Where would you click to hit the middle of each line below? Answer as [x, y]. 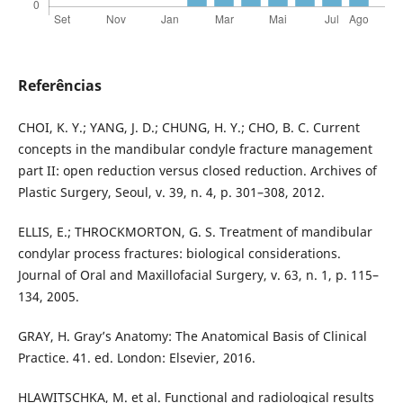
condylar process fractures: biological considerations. [179, 253]
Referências [59, 85]
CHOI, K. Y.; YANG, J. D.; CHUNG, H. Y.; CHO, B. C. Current [188, 127]
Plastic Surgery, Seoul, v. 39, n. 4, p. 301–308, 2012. [171, 192]
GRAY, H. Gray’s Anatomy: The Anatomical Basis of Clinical [192, 336]
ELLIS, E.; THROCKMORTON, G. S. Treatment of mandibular [195, 231]
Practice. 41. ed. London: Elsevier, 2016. [136, 357]
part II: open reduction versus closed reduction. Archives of [197, 170]
